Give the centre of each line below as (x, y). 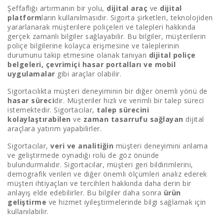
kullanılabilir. (28, 211)
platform (24, 18)
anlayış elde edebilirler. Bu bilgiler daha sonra (86, 193)
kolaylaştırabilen (40, 119)
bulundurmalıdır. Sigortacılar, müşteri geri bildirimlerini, (100, 165)
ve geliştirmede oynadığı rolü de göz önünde (83, 155)
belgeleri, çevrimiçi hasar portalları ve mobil (92, 64)
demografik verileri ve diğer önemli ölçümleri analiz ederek (107, 174)
